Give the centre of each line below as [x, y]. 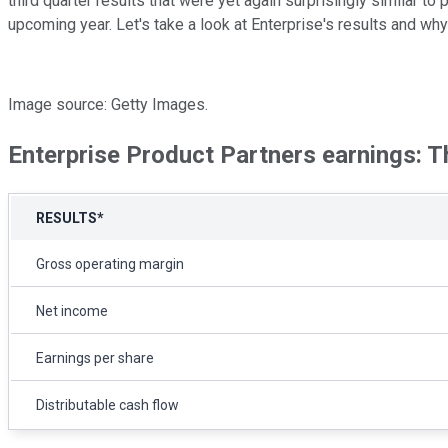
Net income [72, 310]
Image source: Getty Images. [108, 104]
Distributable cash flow [107, 404]
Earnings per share [95, 357]
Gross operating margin [110, 263]
